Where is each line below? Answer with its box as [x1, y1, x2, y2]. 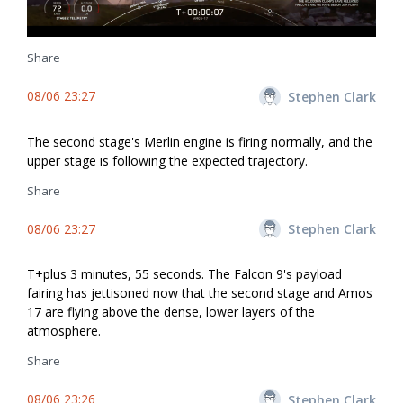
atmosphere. [27, 321, 101, 339]
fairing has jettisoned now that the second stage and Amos [27, 283, 372, 301]
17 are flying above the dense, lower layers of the [27, 302, 315, 320]
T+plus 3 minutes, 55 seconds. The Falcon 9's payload [27, 264, 342, 282]
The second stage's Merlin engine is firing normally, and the [27, 132, 372, 150]
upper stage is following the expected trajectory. [27, 151, 308, 169]
